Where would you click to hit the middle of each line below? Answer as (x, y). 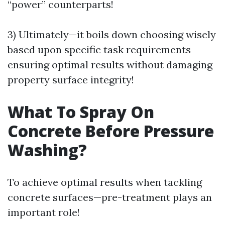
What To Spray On (81, 112)
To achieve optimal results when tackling (105, 182)
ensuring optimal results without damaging (110, 65)
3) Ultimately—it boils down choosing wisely (112, 34)
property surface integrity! (71, 80)
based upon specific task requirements (99, 49)
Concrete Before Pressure (111, 131)
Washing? (47, 150)
